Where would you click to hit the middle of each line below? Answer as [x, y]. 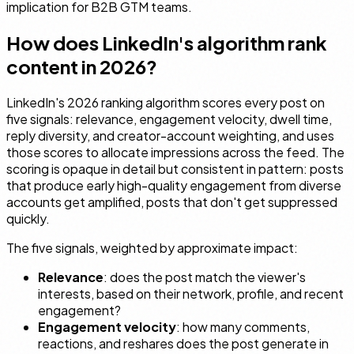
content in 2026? [82, 66]
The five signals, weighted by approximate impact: [152, 247]
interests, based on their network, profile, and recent [191, 293]
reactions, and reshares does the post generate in [183, 343]
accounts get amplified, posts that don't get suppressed [172, 201]
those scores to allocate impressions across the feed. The [175, 152]
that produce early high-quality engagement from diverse [174, 185]
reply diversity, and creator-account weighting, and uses [170, 135]
